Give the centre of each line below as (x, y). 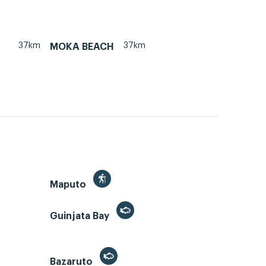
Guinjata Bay (81, 216)
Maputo (69, 184)
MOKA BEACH (82, 47)
